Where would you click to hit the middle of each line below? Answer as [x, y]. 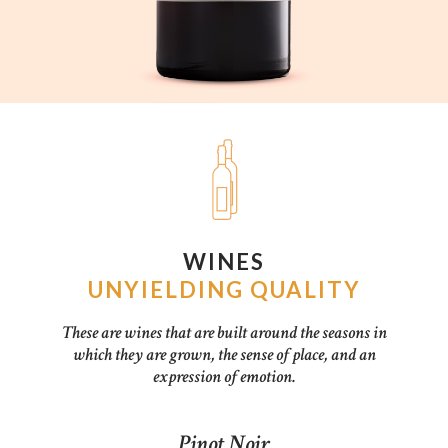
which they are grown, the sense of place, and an [224, 354]
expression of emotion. [224, 376]
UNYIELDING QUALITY [224, 290]
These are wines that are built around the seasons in [224, 332]
